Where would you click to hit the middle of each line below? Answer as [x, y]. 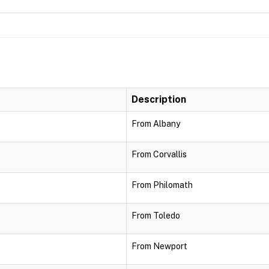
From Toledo [156, 216]
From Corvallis [159, 154]
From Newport [159, 246]
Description [159, 99]
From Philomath [162, 185]
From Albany [156, 124]
